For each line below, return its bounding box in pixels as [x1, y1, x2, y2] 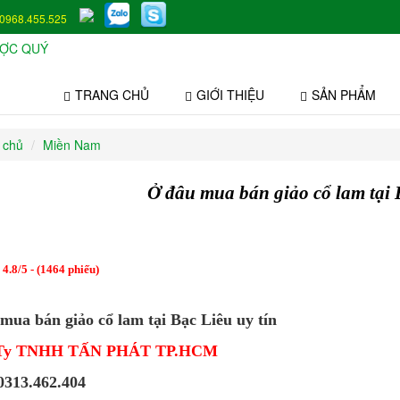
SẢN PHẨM [312, 86, 376, 104]
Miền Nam [42, 136, 101, 154]
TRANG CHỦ [75, 86, 149, 104]
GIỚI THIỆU [196, 86, 264, 104]
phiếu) [64, 262, 99, 277]
